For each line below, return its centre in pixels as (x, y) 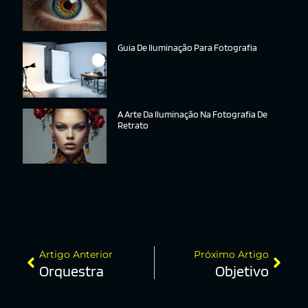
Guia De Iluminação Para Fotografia (188, 47)
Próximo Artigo (231, 255)
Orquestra (71, 271)
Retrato (133, 125)
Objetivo (242, 271)
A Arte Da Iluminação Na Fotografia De (193, 114)
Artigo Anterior (76, 255)
